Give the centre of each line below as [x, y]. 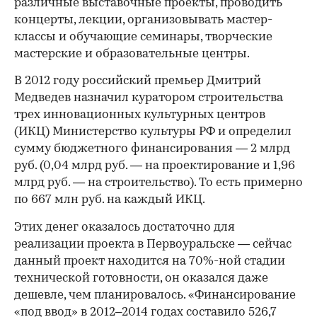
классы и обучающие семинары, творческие [143, 38]
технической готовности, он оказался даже [141, 279]
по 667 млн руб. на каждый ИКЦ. [110, 200]
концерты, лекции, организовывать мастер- [143, 21]
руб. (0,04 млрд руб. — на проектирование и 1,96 [155, 166]
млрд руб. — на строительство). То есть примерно [158, 183]
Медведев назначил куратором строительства [149, 98]
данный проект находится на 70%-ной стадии [150, 262]
